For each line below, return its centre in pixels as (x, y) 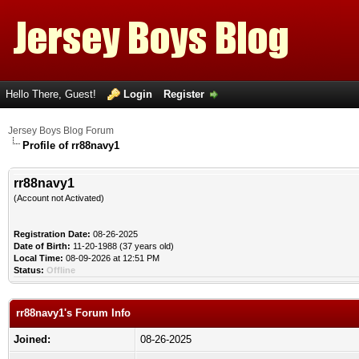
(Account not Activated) (59, 198)
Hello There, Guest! (52, 94)
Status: (29, 270)
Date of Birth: (42, 246)
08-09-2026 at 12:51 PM (111, 258)
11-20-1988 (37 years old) (122, 246)
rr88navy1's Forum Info (73, 313)
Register (184, 94)
